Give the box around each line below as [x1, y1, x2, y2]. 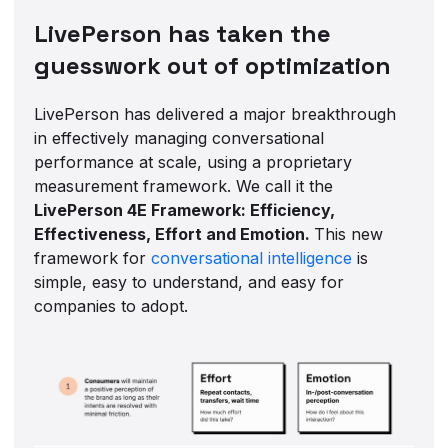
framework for [34, 247, 152, 268]
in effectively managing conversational [34, 127, 325, 148]
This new [314, 223, 384, 244]
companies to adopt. [34, 295, 189, 316]
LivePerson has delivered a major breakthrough [34, 103, 397, 124]
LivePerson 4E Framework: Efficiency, [34, 199, 336, 220]
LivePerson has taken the [34, 17, 332, 49]
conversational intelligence [151, 247, 353, 268]
